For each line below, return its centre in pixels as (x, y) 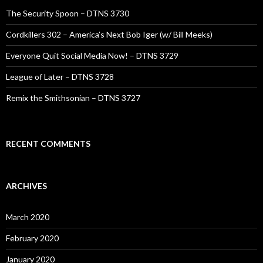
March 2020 (28, 217)
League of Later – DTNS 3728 (60, 77)
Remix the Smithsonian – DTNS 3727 (73, 98)
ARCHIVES (26, 186)
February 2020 (32, 238)
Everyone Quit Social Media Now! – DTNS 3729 (92, 55)
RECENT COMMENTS (48, 144)
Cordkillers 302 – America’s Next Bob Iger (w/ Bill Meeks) (109, 34)
